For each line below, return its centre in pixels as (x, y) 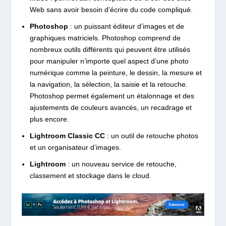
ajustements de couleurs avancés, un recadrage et (110, 108)
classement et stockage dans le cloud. (90, 175)
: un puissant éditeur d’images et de (126, 26)
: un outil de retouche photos (151, 135)
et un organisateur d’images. (75, 147)
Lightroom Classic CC (67, 135)
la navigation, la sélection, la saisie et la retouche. (108, 84)
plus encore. (49, 119)
